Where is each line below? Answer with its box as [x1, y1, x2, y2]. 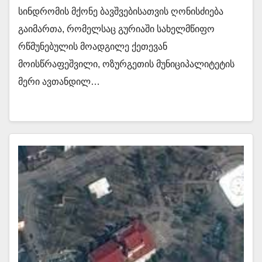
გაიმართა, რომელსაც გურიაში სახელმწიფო [18, 24, 215, 34]
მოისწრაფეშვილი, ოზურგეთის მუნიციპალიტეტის [18, 59, 235, 69]
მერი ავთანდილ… [18, 77, 100, 87]
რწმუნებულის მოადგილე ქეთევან [18, 42, 167, 51]
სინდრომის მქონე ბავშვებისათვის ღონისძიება [18, 6, 223, 16]
